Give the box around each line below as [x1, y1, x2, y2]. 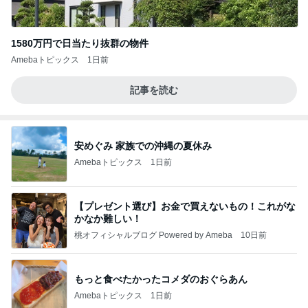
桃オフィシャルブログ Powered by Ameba [74, 230, 232, 240]
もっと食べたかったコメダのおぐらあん [74, 273, 247, 285]
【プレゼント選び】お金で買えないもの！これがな [74, 200, 296, 212]
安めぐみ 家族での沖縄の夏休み [74, 140, 212, 151]
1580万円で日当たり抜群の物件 [11, 38, 148, 49]
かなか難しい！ [74, 212, 142, 224]
